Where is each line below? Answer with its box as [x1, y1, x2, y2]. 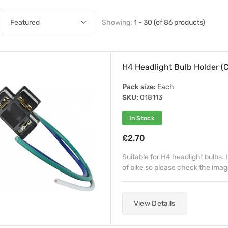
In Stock [129, 115, 155, 122]
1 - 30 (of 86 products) [133, 18, 205, 27]
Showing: [101, 18, 134, 27]
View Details [133, 199, 176, 208]
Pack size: [122, 82, 156, 91]
